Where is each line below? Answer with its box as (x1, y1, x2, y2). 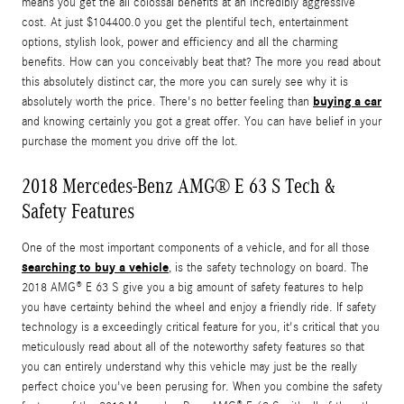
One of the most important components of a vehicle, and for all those (22, 241, 370, 256)
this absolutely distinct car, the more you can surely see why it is (22, 75, 348, 90)
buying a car (313, 94, 381, 110)
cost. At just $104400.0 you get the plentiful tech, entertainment (22, 15, 348, 31)
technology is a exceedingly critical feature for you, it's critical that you (22, 320, 380, 335)
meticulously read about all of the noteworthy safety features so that (22, 340, 364, 355)
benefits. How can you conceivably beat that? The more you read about (22, 55, 381, 70)
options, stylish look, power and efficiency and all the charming (22, 35, 338, 50)
